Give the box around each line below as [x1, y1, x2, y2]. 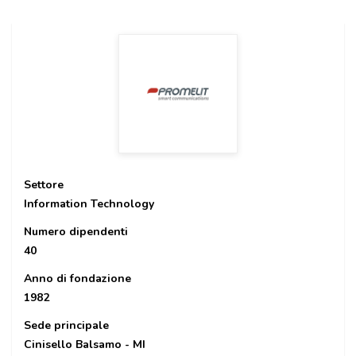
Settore [24, 177, 64, 192]
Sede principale [24, 318, 109, 333]
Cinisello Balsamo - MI [24, 337, 145, 352]
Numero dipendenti [24, 224, 128, 239]
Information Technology [24, 196, 154, 211]
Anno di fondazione [24, 271, 131, 286]
